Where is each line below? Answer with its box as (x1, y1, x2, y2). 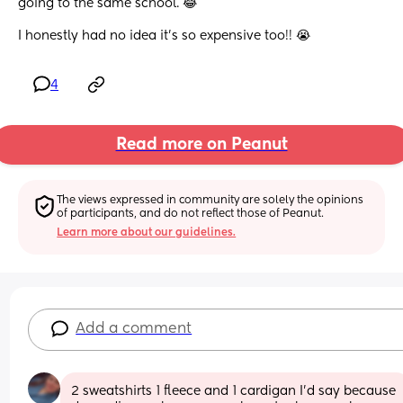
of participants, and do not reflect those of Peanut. (57, 208, 325, 219)
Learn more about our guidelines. (57, 227, 237, 238)
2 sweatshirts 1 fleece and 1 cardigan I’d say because (71, 384, 397, 398)
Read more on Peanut (115, 137, 288, 154)
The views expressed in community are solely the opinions (57, 194, 364, 206)
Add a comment (76, 321, 193, 336)
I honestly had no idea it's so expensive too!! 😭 (18, 30, 310, 43)
